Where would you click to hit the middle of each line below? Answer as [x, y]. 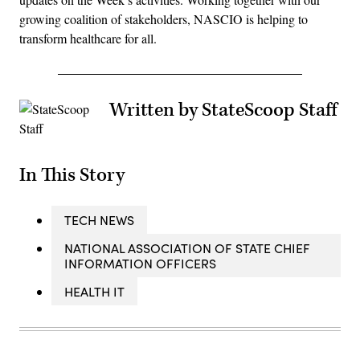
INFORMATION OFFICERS [140, 264]
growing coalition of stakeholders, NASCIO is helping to [164, 18]
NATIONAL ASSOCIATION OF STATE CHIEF [187, 248]
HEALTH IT [94, 292]
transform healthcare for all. [88, 38]
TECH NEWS [99, 220]
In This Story [72, 176]
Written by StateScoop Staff [223, 110]
